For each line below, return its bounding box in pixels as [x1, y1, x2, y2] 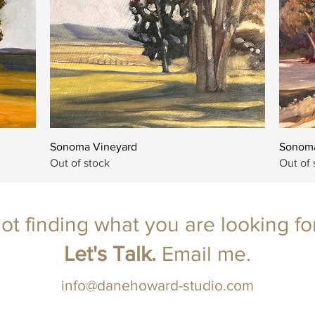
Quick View [132, 139, 182, 151]
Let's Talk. [64, 242, 162, 265]
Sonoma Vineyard [49, 140, 137, 153]
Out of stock [49, 156, 110, 169]
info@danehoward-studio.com [61, 276, 254, 293]
